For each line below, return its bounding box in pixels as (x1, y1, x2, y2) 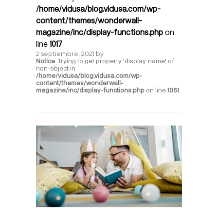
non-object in (36, 64, 75, 72)
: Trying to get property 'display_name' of (55, 57, 174, 65)
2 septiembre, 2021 (36, 49, 94, 57)
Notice (36, 57, 55, 65)
